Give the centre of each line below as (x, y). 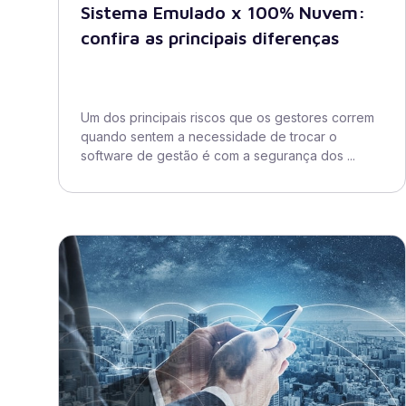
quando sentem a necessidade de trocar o (209, 136)
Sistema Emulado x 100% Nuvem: (223, 12)
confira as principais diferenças (210, 38)
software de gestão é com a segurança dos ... (218, 155)
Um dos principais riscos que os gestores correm (227, 117)
